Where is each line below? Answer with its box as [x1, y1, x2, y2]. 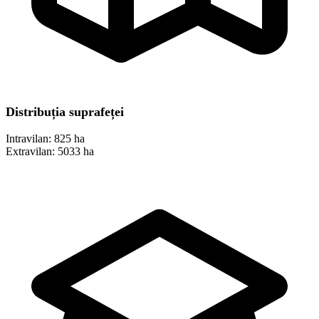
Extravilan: [6, 145, 55, 158]
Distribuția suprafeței [6, 105, 124, 120]
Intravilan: [6, 132, 51, 145]
